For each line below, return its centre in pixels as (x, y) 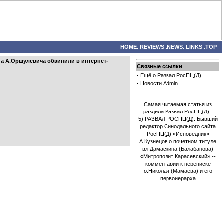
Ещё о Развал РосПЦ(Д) (171, 75)
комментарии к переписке (178, 164)
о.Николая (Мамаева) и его (178, 171)
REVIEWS (152, 47)
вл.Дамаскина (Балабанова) (178, 149)
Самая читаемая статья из (178, 104)
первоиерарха (178, 178)
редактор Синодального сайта (178, 126)
